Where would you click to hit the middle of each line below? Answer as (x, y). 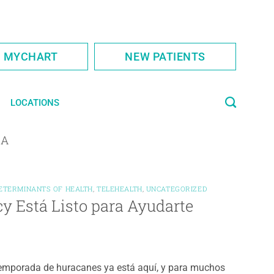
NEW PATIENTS (165, 56)
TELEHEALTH (120, 189)
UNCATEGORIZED (177, 189)
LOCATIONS (35, 102)
